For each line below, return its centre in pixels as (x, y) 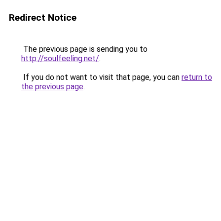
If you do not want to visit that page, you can (101, 77)
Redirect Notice (43, 18)
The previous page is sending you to (84, 49)
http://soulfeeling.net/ (60, 58)
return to (197, 77)
